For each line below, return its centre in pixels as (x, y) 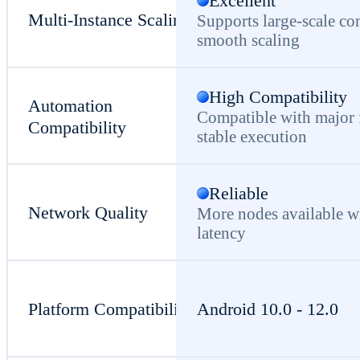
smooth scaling (248, 40)
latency (221, 233)
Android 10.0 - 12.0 (267, 309)
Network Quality (88, 213)
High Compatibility (278, 97)
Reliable (238, 194)
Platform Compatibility (110, 309)
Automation (71, 105)
